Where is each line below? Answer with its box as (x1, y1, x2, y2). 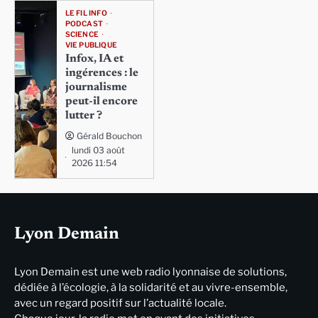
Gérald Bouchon (76, 131, 142, 142)
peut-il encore (65, 96, 138, 108)
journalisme (65, 82, 127, 94)
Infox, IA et (65, 53, 124, 65)
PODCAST (65, 19, 103, 29)
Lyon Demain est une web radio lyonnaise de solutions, (14, 265, 287, 279)
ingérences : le (65, 67, 138, 79)
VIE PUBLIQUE (65, 40, 117, 50)
